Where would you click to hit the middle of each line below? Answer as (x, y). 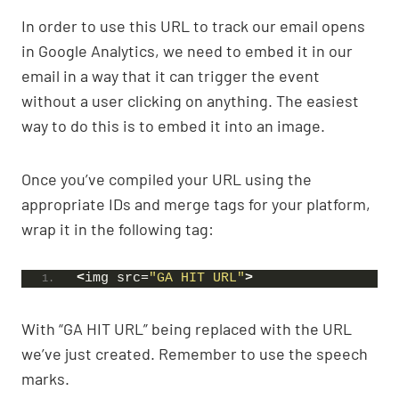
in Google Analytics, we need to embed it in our (187, 50)
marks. (45, 378)
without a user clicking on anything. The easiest (190, 100)
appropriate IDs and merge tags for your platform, (196, 204)
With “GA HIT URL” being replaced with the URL (187, 328)
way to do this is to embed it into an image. (173, 125)
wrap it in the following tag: (118, 228)
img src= (117, 278)
